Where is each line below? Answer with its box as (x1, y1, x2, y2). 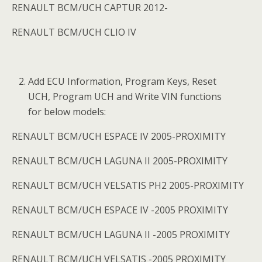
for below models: (28, 105, 106, 118)
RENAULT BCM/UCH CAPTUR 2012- (12, 1, 168, 14)
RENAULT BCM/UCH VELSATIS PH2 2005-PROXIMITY (12, 179, 244, 192)
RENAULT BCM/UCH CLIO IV (12, 26, 136, 39)
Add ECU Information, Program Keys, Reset (28, 75, 217, 88)
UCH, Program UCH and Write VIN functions (28, 90, 222, 103)
